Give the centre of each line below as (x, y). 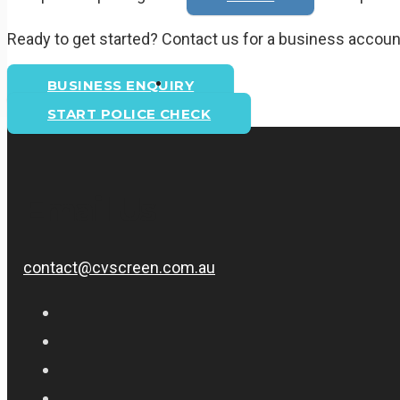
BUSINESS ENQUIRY (121, 85)
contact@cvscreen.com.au (119, 268)
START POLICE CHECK (129, 113)
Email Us (90, 210)
